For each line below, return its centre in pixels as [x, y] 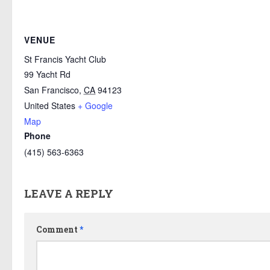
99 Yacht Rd [47, 74]
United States [50, 106]
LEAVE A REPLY [69, 194]
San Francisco [52, 90]
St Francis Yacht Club [65, 59]
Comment [58, 230]
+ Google [95, 106]
